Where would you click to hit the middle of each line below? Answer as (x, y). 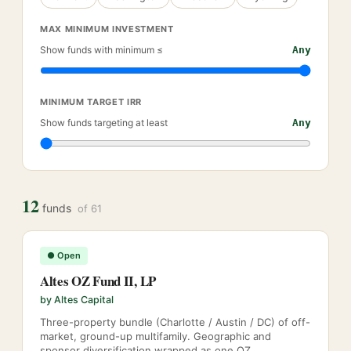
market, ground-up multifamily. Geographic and (156, 336)
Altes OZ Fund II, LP (98, 281)
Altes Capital (84, 300)
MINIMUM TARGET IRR (91, 102)
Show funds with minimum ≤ (101, 50)
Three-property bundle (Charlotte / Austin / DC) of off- (175, 322)
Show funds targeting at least (104, 123)
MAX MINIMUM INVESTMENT (107, 29)
